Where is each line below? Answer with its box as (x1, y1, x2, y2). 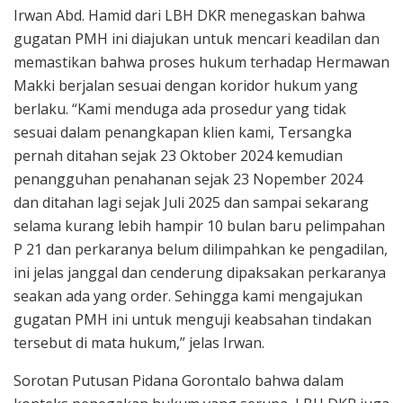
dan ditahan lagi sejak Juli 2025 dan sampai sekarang (13, 193, 369, 213)
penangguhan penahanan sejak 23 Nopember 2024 (13, 169, 363, 190)
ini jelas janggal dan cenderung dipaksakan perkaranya (13, 263, 386, 283)
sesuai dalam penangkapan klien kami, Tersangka (13, 122, 352, 143)
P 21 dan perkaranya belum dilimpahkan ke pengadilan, (13, 239, 388, 260)
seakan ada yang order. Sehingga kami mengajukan (13, 286, 363, 307)
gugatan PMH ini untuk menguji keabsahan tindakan (13, 309, 372, 330)
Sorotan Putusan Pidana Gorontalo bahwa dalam (13, 371, 344, 391)
